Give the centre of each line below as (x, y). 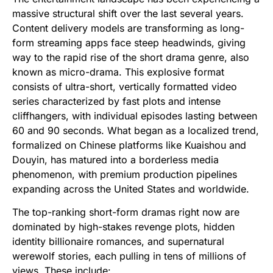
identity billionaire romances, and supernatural (118, 241)
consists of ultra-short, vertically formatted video (125, 87)
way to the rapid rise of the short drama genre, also (131, 57)
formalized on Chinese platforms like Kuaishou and (129, 145)
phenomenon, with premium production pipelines (125, 174)
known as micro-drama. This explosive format (118, 72)
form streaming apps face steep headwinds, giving (129, 43)
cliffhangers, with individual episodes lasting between (135, 116)
